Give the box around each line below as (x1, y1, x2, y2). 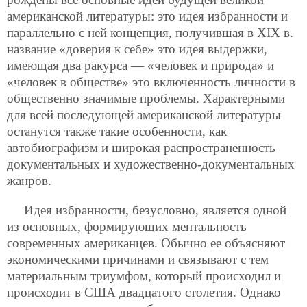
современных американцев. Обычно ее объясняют (7, 236, 285, 251)
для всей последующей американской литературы (7, 108, 281, 122)
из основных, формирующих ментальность (7, 219, 247, 234)
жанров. (7, 173, 51, 188)
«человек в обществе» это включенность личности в (7, 75, 295, 89)
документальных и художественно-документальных (7, 157, 295, 171)
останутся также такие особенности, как (7, 124, 227, 138)
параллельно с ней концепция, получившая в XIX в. (7, 25, 293, 40)
